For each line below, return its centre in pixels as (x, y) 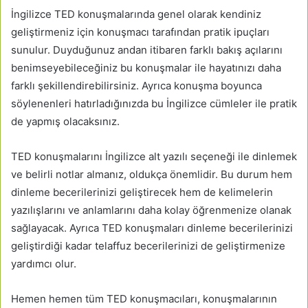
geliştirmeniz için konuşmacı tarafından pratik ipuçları (140, 32)
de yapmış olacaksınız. (65, 121)
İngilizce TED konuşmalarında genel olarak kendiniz (136, 14)
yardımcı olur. (44, 263)
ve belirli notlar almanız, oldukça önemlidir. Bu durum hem (152, 174)
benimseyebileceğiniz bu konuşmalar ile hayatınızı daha (146, 67)
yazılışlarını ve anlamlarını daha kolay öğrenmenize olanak (151, 210)
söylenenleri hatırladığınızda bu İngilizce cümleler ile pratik (154, 103)
